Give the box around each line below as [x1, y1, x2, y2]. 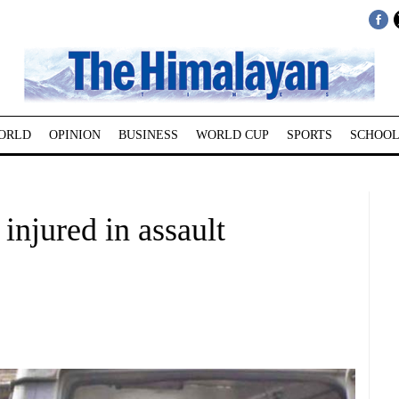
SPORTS [286, 128, 332, 142]
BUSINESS [118, 128, 178, 142]
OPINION [48, 128, 101, 142]
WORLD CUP [195, 128, 269, 142]
